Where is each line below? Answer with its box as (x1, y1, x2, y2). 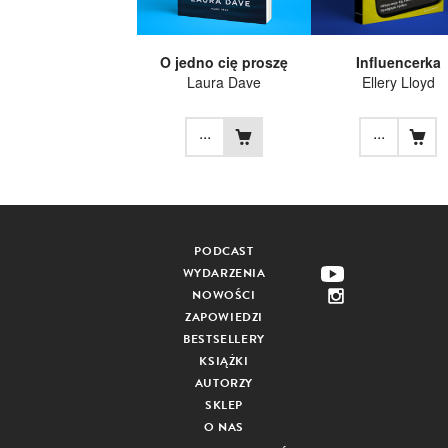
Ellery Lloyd (361, 71, 435, 92)
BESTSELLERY (183, 329, 265, 348)
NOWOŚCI (192, 285, 256, 304)
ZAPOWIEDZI (185, 307, 263, 326)
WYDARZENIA (182, 263, 266, 282)
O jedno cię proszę (160, 51, 288, 72)
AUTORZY (194, 373, 254, 392)
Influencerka (355, 51, 441, 72)
